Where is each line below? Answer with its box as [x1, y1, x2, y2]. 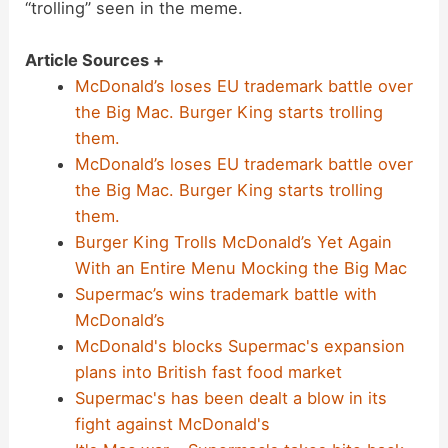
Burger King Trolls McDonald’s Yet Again [74, 232, 392, 253]
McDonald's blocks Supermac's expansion [74, 336, 405, 357]
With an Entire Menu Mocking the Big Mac [74, 258, 407, 279]
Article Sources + [25, 50, 165, 71]
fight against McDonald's [74, 414, 270, 435]
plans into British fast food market [74, 362, 342, 383]
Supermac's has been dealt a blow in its [74, 388, 387, 409]
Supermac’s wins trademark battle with [74, 284, 377, 305]
